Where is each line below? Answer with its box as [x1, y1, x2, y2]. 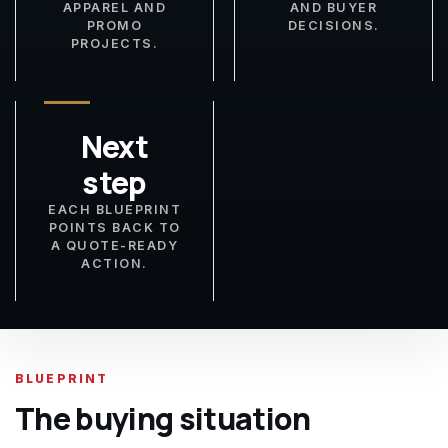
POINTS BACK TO [48, 220, 181, 235]
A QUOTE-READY [50, 238, 179, 253]
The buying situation [15, 398, 311, 439]
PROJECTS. [70, 36, 159, 51]
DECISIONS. [287, 18, 380, 33]
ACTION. [81, 256, 148, 271]
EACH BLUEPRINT [48, 202, 181, 217]
